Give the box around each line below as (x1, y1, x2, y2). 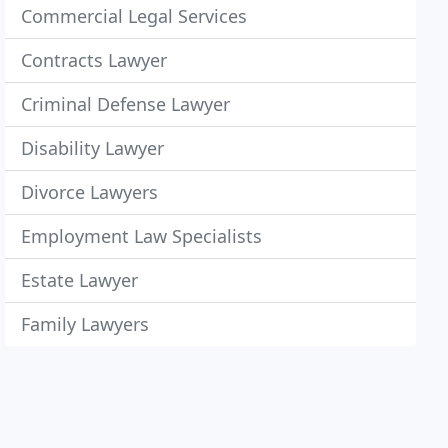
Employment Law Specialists (21, 224, 263, 248)
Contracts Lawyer (21, 48, 168, 72)
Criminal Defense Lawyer (21, 92, 231, 116)
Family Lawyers (21, 312, 150, 336)
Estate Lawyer (21, 268, 139, 292)
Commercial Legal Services (21, 4, 248, 28)
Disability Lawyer (21, 136, 165, 160)
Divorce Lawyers (21, 180, 159, 204)
